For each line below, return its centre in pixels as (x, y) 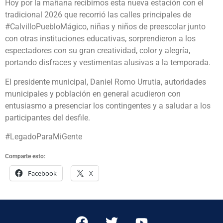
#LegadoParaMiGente (44, 136)
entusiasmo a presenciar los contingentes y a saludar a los (108, 106)
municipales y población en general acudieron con (93, 94)
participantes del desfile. (48, 117)
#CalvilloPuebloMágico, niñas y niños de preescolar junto (105, 27)
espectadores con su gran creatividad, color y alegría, (98, 51)
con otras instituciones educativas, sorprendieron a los (100, 39)
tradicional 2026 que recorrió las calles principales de (98, 15)
